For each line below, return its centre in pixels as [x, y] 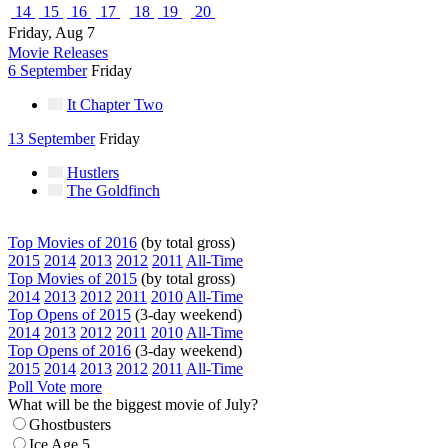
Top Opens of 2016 [69, 350]
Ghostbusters [70, 424]
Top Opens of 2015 [69, 314]
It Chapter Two [115, 104]
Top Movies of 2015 [72, 278]
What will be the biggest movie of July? [133, 404]
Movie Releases [58, 52]
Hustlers [93, 172]
